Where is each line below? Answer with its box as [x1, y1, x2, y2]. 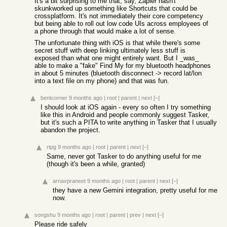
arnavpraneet [53, 178, 86, 184]
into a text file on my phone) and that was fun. [34, 77, 169, 85]
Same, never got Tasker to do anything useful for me [47, 153, 201, 160]
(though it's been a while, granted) [47, 160, 145, 168]
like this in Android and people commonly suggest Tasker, [41, 111, 209, 119]
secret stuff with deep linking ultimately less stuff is [34, 47, 185, 54]
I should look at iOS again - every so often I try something [41, 103, 211, 111]
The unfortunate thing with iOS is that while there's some [34, 39, 200, 47]
